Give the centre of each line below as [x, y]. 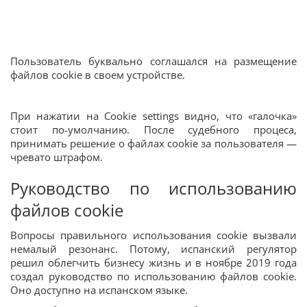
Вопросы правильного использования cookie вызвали [153, 235]
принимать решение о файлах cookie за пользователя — [153, 143]
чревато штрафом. [57, 157]
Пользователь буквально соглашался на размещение [153, 61]
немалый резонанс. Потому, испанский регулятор [153, 249]
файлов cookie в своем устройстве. [98, 75]
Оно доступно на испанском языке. [99, 290]
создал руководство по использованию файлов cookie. [153, 276]
